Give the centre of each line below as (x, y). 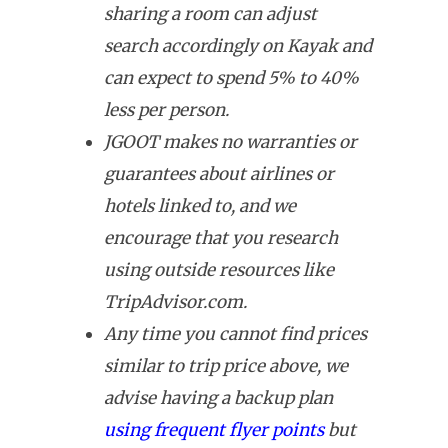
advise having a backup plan (218, 398)
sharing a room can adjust (210, 14)
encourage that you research (221, 238)
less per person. (166, 110)
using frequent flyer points (214, 430)
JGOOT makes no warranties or (230, 142)
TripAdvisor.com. (175, 302)
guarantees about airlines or (219, 174)
